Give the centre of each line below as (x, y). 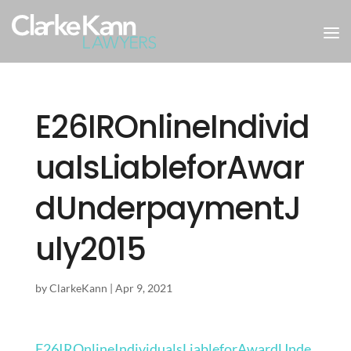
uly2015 (90, 249)
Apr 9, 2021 (143, 288)
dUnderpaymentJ (168, 208)
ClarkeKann (78, 288)
